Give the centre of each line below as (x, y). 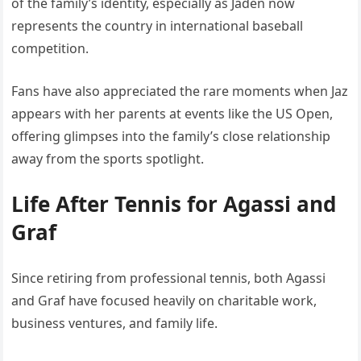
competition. (50, 49)
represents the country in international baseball (158, 26)
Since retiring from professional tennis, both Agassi (169, 278)
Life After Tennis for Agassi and (174, 204)
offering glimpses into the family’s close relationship (171, 137)
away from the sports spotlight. (108, 159)
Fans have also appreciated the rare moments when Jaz (180, 91)
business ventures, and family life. (115, 324)
